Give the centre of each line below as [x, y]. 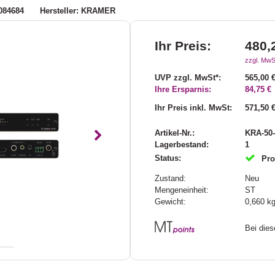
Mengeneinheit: [181, 190]
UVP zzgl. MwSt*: [188, 78]
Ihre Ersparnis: [183, 90]
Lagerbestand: [181, 145]
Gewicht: [170, 202]
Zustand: [170, 179]
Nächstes [123, 144]
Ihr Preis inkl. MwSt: [193, 108]
